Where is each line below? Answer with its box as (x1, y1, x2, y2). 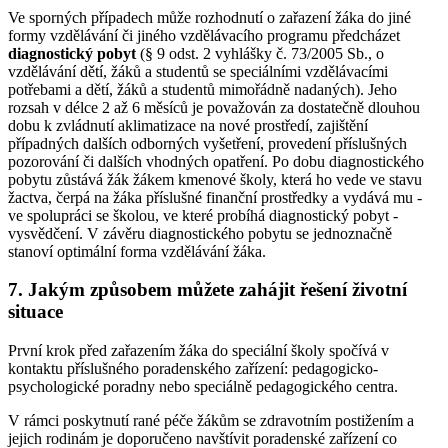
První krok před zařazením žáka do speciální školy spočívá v (8, 342, 389, 360)
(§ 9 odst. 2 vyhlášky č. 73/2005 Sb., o (140, 44, 384, 62)
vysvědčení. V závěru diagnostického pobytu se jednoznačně (8, 224, 392, 242)
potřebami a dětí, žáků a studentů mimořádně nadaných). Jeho (8, 80, 397, 98)
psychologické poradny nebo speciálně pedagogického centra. (8, 378, 398, 396)
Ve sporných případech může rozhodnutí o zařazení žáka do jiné (8, 8, 411, 26)
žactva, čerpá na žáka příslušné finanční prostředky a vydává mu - (8, 188, 422, 206)
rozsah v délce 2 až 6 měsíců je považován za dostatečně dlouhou (8, 98, 420, 116)
